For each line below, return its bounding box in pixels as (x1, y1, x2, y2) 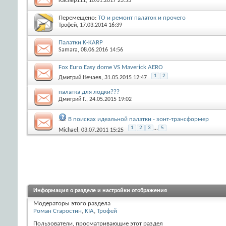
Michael (59, 127, 78, 133)
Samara (59, 46, 78, 53)
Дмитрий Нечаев (59, 74, 101, 81)
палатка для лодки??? (59, 88, 120, 95)
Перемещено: (59, 14, 98, 21)
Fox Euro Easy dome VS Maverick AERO (59, 64, 163, 71)
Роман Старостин (33, 207, 82, 214)
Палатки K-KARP (59, 39, 103, 46)
